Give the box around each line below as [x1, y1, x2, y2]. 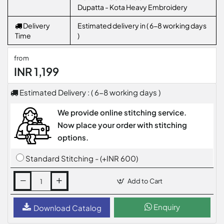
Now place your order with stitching [57, 120, 187, 129]
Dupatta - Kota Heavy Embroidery [77, 2, 187, 11]
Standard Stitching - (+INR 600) [25, 153, 138, 163]
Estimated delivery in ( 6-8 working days [77, 21, 206, 30]
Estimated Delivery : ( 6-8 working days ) [18, 87, 160, 97]
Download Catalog [33, 202, 101, 212]
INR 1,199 [14, 64, 59, 78]
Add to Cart [127, 176, 162, 185]
